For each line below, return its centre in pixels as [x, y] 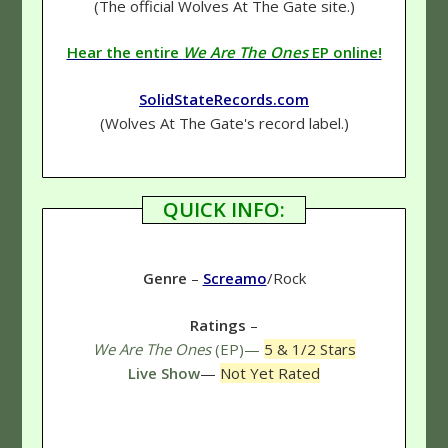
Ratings [218, 324]
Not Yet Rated [270, 372]
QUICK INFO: [224, 210]
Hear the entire [124, 52]
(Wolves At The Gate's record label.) [224, 122]
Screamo [234, 278]
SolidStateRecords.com [224, 98]
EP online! [344, 52]
